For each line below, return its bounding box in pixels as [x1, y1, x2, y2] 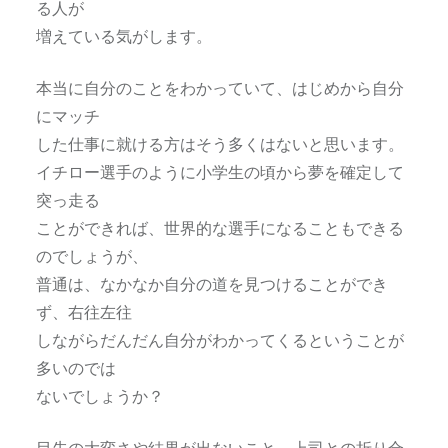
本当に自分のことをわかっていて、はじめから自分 [35, 77, 404, 97]
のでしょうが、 [35, 245, 148, 265]
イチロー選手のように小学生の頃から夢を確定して [35, 161, 404, 181]
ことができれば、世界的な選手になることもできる [35, 217, 404, 237]
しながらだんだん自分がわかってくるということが [35, 329, 404, 349]
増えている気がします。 [35, 25, 212, 45]
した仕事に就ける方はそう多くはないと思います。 [35, 133, 404, 153]
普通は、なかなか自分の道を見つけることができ [35, 273, 388, 293]
